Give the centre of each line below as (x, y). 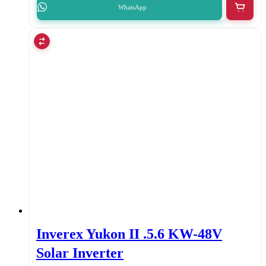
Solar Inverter (80, 253)
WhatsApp (132, 7)
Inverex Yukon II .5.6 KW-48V (129, 234)
